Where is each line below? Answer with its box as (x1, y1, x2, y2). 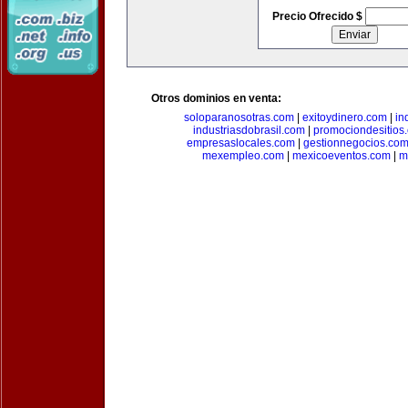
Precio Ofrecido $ (271, 10, 365, 23)
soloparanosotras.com (184, 111, 294, 124)
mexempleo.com (201, 149, 284, 162)
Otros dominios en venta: (151, 92, 281, 105)
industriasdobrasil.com (192, 124, 305, 137)
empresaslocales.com (186, 137, 295, 149)
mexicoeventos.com (291, 149, 391, 162)
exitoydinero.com (302, 111, 387, 124)
